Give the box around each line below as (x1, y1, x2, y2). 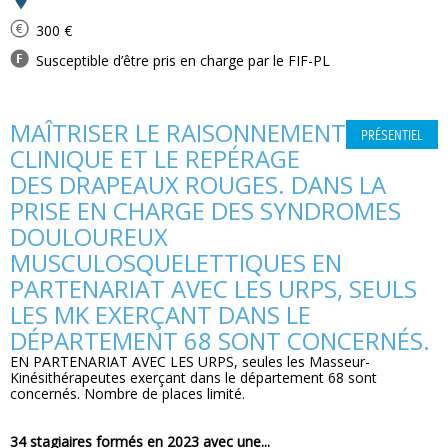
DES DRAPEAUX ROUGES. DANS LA (10, 168, 386, 201)
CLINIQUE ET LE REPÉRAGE (10, 142, 300, 175)
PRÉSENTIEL (361, 129, 423, 143)
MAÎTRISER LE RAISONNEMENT (10, 116, 346, 149)
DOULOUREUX (10, 220, 168, 253)
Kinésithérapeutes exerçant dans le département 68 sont (10, 368, 377, 387)
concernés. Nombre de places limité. (10, 384, 245, 403)
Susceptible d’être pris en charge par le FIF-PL (32, 51, 330, 70)
